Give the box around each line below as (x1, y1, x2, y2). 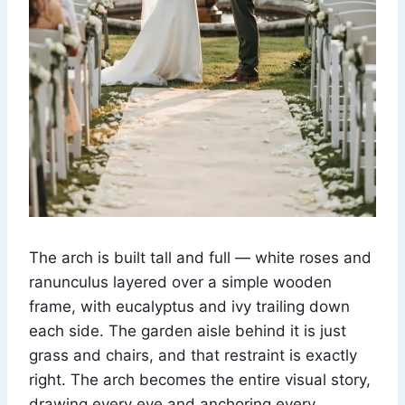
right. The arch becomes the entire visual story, (29, 370, 371, 389)
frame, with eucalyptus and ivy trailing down (29, 297, 350, 316)
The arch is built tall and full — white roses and (29, 248, 372, 267)
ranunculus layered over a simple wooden (29, 272, 332, 291)
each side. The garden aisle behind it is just (29, 321, 346, 340)
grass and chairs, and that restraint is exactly (29, 345, 357, 364)
